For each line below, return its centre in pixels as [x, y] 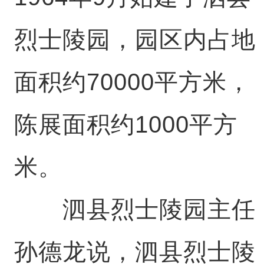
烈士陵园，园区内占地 [135, 40]
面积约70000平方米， [132, 82]
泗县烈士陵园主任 [135, 209]
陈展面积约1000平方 [126, 125]
